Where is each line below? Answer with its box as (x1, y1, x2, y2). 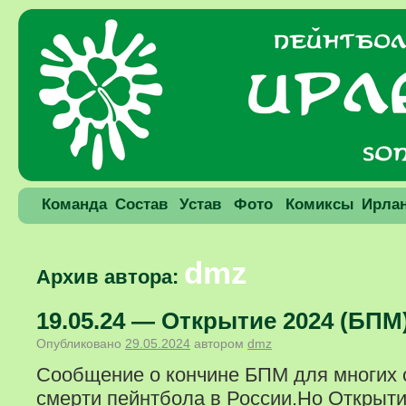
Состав (115, 196, 168, 213)
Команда (42, 196, 107, 213)
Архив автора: (36, 266, 184, 288)
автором (194, 336, 244, 351)
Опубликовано (36, 336, 121, 351)
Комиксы (285, 196, 354, 213)
